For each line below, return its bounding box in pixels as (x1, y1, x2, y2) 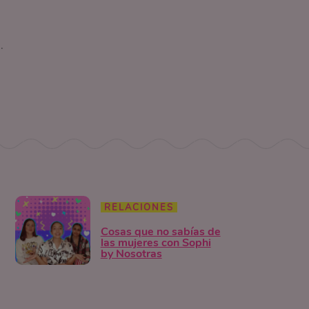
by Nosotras (100, 246, 162, 261)
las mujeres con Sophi (100, 235, 211, 250)
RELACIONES (103, 201, 174, 214)
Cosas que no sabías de (100, 223, 221, 239)
